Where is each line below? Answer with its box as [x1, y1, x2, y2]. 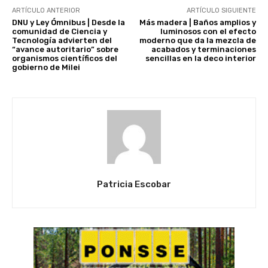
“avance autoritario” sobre [12, 44, 118, 54]
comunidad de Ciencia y [12, 26, 107, 36]
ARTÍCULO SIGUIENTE [186, 6, 256, 14]
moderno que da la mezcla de [139, 35, 256, 45]
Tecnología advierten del [12, 35, 112, 45]
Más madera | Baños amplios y [139, 17, 256, 27]
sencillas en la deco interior [145, 53, 256, 63]
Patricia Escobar [97, 178, 171, 190]
